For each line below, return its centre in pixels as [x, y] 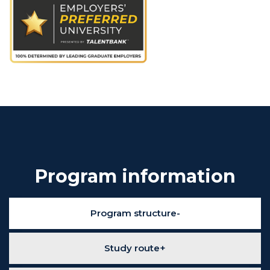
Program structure [133, 213]
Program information [135, 177]
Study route [132, 248]
